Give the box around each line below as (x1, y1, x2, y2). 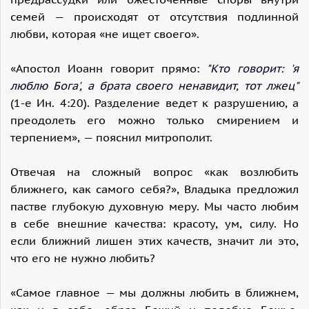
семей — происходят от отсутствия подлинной (10, 10, 299, 24)
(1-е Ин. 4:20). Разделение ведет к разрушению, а (10, 96, 299, 110)
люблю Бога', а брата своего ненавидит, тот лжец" (10, 79, 299, 93)
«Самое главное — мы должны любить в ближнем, (10, 286, 299, 300)
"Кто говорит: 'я (206, 61, 299, 76)
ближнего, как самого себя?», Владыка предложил (10, 182, 299, 197)
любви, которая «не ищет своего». (10, 27, 199, 41)
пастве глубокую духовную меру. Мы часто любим (10, 199, 299, 214)
